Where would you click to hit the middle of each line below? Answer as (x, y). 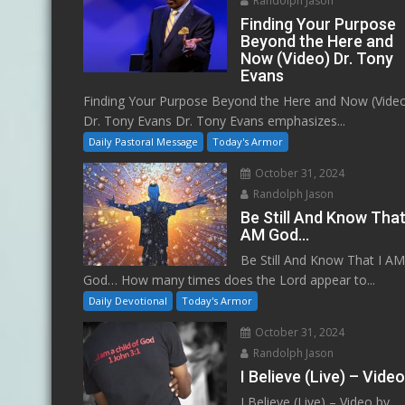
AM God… (275, 234)
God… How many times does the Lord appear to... (229, 279)
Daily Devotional (128, 300)
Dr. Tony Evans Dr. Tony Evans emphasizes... (214, 120)
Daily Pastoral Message (143, 141)
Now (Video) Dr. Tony (317, 58)
